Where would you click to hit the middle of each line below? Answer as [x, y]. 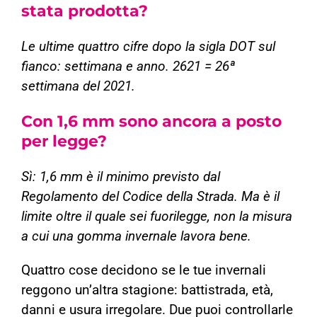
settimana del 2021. [78, 87]
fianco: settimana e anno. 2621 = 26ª [128, 67]
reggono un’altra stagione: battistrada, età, [147, 290]
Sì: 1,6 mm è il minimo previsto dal [121, 177]
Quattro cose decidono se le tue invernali [144, 271]
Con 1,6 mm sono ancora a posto [151, 122]
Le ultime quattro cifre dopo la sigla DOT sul [148, 47]
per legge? [64, 142]
